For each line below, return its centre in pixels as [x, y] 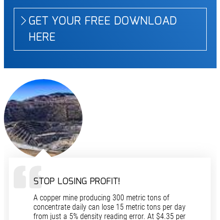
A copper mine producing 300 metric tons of [101, 198]
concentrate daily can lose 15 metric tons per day [109, 207]
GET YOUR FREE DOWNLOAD [102, 21]
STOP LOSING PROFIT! [77, 182]
